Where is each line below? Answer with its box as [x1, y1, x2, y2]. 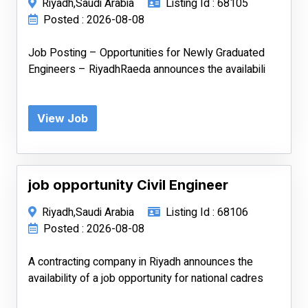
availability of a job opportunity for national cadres [28, 270, 263, 287]
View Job [37, 111, 88, 125]
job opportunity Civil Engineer [28, 177, 228, 193]
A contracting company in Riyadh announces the [28, 254, 253, 270]
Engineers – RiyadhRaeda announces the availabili [28, 61, 265, 78]
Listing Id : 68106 [166, 204, 248, 221]
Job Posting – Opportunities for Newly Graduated [28, 45, 265, 61]
